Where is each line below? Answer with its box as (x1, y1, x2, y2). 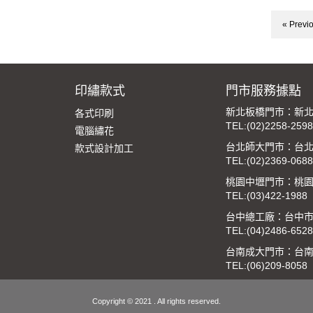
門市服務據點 (226, 83, 301, 98)
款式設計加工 (75, 142, 133, 154)
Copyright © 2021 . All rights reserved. (92, 296, 221, 305)
